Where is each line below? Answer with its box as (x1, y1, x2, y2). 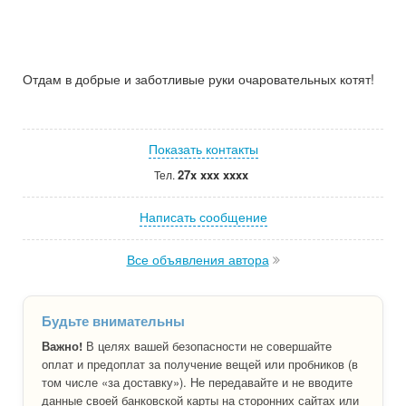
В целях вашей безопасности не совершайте (82, 336, 332, 354)
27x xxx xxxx (177, 165, 248, 183)
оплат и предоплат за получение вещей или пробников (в (42, 354, 358, 372)
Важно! (42, 336, 82, 354)
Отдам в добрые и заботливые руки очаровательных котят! (23, 69, 374, 88)
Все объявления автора (126, 249, 269, 268)
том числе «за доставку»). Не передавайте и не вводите (42, 372, 353, 391)
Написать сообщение (139, 207, 267, 226)
